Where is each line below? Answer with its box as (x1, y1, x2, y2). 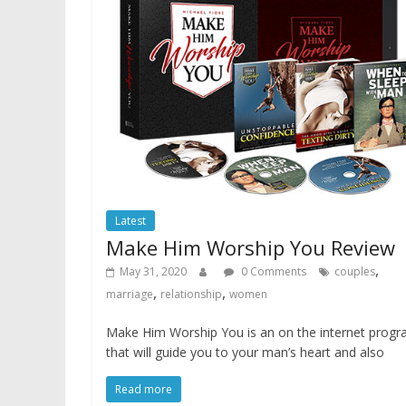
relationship (160, 286, 222, 303)
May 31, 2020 (120, 264, 187, 280)
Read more (115, 382, 172, 398)
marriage (106, 286, 153, 303)
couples (334, 264, 375, 280)
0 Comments (238, 264, 306, 280)
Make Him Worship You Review (106, 234, 395, 262)
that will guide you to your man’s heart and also (106, 343, 384, 362)
